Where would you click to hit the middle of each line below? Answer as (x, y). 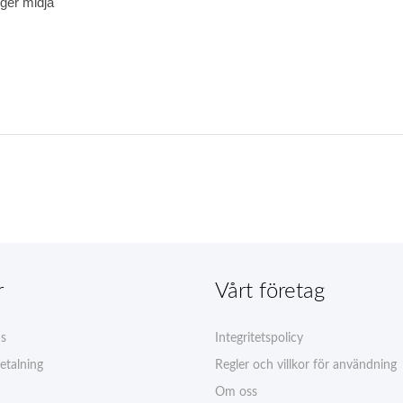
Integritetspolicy (259, 338)
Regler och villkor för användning (306, 365)
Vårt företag (270, 291)
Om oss (236, 392)
